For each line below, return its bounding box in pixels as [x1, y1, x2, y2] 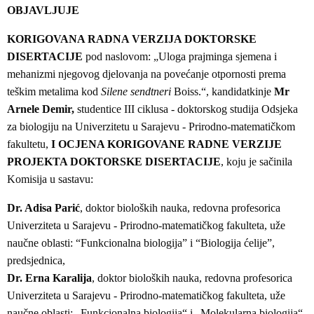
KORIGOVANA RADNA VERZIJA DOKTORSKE [7, 32, 257, 45]
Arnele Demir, [7, 102, 74, 115]
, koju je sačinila [221, 155, 292, 168]
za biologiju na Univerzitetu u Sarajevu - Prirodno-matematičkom [7, 120, 295, 132]
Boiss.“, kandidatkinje [171, 85, 274, 97]
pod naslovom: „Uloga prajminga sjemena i [83, 50, 277, 62]
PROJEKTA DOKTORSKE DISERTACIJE [7, 155, 221, 168]
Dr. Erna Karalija [7, 271, 92, 284]
